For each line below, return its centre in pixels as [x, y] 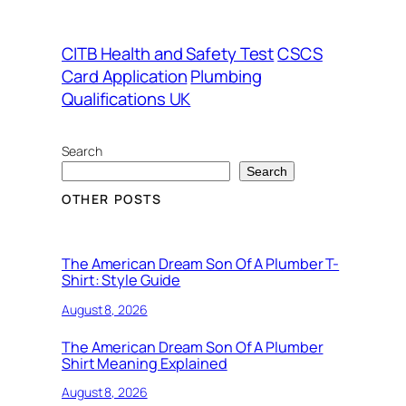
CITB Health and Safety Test [168, 53]
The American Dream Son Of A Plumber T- [201, 264]
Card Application [125, 76]
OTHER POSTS [112, 198]
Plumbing [226, 76]
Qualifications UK [126, 98]
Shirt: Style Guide [121, 280]
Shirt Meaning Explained [145, 363]
